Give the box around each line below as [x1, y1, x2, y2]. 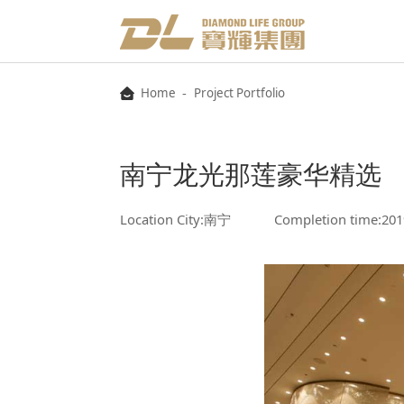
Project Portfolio [193, 85, 285, 101]
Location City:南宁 [120, 209, 231, 228]
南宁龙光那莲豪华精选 [120, 156, 381, 192]
